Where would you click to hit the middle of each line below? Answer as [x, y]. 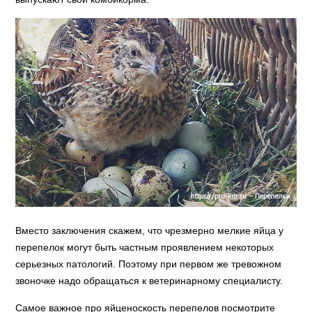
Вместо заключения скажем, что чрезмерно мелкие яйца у [150, 231]
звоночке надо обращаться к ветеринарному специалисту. [149, 281]
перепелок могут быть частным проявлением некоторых [145, 248]
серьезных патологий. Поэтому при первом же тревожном [149, 264]
